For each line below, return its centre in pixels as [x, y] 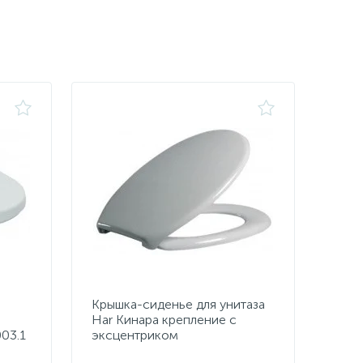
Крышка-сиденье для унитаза [178, 304]
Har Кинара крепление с [164, 320]
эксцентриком [135, 335]
